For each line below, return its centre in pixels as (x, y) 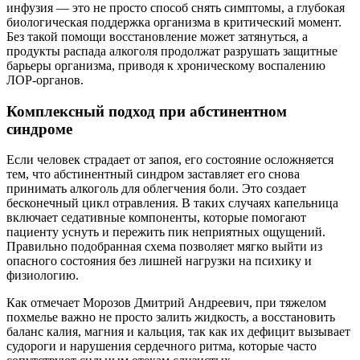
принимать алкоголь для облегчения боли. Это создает (156, 189)
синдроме (39, 129)
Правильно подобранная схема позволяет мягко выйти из (164, 247)
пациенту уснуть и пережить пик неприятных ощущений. (166, 232)
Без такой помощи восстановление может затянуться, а (157, 36)
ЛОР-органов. (45, 80)
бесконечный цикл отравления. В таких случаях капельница (172, 203)
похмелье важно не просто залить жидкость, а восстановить (171, 317)
